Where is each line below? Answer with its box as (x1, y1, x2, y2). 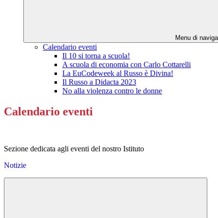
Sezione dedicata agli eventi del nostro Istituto (4, 145, 144, 153)
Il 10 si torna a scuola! (62, 52, 130, 60)
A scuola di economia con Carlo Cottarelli (62, 60, 191, 69)
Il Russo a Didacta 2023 (62, 78, 136, 87)
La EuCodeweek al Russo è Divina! (62, 69, 173, 78)
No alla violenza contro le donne (62, 87, 162, 95)
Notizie (4, 161, 26, 170)
